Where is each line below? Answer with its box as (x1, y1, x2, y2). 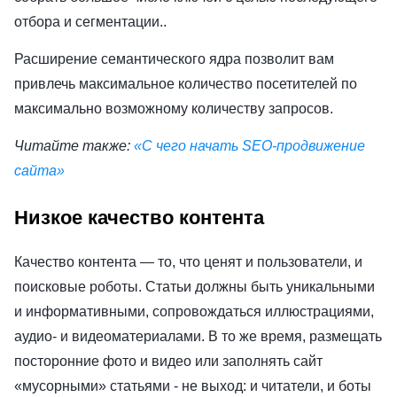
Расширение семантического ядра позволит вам (14, 51, 334, 66)
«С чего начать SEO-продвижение (134, 137, 365, 153)
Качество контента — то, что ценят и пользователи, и (14, 254, 362, 270)
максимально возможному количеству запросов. (14, 100, 333, 116)
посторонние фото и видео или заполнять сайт (14, 354, 323, 370)
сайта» (14, 162, 65, 178)
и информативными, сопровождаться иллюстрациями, (14, 304, 374, 320)
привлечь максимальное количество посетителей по (14, 75, 357, 91)
